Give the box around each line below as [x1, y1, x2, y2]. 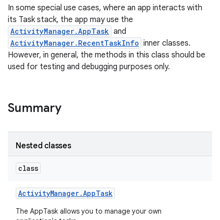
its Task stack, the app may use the [8, 15, 133, 25]
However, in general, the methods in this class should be [8, 50, 205, 60]
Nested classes [16, 141, 71, 151]
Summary [8, 101, 61, 115]
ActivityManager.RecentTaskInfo [10, 38, 139, 48]
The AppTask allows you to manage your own [16, 207, 162, 216]
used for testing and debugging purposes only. [8, 62, 170, 72]
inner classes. [141, 38, 191, 48]
